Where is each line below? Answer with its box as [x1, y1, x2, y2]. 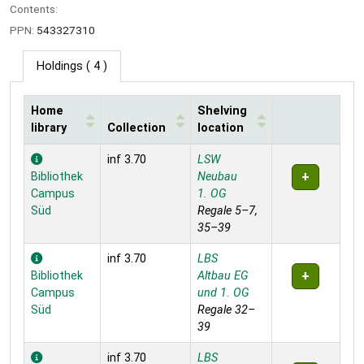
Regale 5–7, [197, 204, 258, 219]
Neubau [197, 170, 237, 184]
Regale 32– [197, 303, 255, 318]
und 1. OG [197, 286, 249, 301]
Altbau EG [197, 269, 249, 284]
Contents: [10, 2, 58, 15]
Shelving [197, 104, 247, 119]
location [197, 121, 244, 136]
